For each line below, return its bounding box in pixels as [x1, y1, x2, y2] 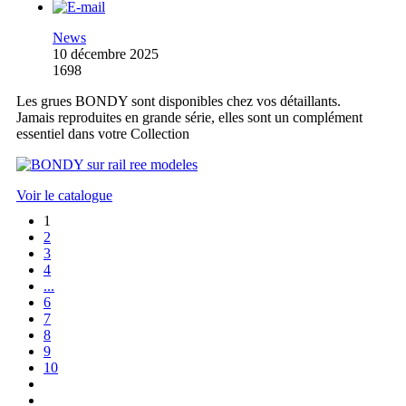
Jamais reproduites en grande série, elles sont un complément [16, 110, 362, 126]
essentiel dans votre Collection [16, 126, 189, 142]
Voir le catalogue [16, 188, 112, 204]
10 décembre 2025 [53, 46, 159, 63]
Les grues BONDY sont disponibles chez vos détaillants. [16, 93, 341, 110]
